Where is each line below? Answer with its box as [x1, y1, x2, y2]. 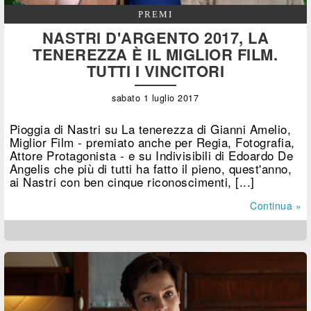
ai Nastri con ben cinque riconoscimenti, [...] [9, 172, 255, 190]
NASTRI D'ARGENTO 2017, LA [42, 26, 269, 49]
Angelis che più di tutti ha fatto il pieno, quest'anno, [9, 159, 292, 177]
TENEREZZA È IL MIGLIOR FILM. [33, 42, 278, 65]
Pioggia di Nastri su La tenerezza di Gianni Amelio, [9, 119, 292, 137]
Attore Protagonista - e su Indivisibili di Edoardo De [9, 146, 294, 164]
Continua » [250, 198, 301, 212]
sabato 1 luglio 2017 [112, 91, 199, 104]
